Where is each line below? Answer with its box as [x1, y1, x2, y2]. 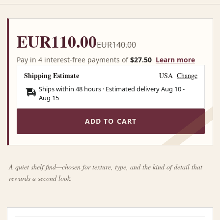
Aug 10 [161, 84, 181, 93]
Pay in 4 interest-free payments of [17, 55, 130, 64]
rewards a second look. [9, 173, 72, 183]
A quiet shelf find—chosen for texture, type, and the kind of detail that [9, 162, 202, 171]
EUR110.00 [17, 28, 97, 53]
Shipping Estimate [24, 70, 79, 81]
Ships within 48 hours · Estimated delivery [39, 84, 161, 93]
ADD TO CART [84, 116, 137, 126]
